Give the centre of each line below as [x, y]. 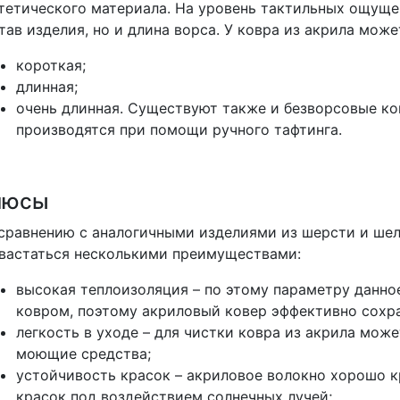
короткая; [50, 65]
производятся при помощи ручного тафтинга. [179, 129]
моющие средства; [85, 353]
